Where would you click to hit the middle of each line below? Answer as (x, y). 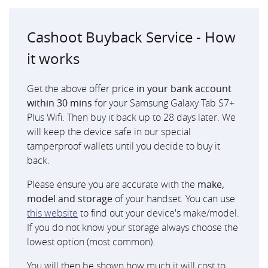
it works (53, 59)
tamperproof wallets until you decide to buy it (124, 146)
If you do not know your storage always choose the (133, 228)
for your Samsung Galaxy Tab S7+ (163, 103)
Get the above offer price (82, 89)
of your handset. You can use (174, 199)
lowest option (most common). (91, 242)
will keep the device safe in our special (109, 132)
